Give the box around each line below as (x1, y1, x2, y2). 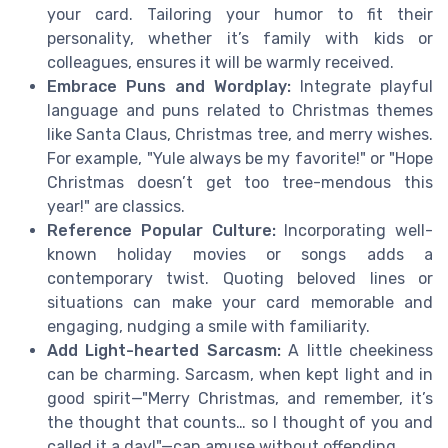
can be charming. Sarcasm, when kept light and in (47, 365, 433, 385)
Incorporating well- (275, 221, 433, 241)
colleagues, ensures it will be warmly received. (47, 53, 394, 73)
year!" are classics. (47, 197, 185, 217)
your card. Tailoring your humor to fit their (47, 5, 433, 25)
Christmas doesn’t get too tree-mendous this (47, 173, 433, 193)
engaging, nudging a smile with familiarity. (47, 317, 370, 337)
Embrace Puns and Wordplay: (47, 77, 291, 97)
